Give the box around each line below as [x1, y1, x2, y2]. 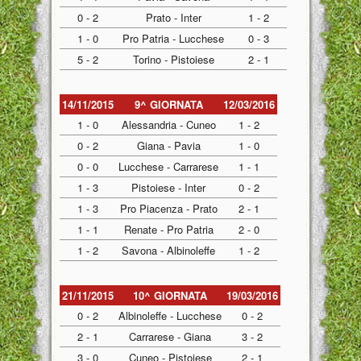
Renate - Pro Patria [123, 222, 214, 237]
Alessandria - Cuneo [121, 117, 216, 132]
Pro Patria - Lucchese [122, 31, 224, 46]
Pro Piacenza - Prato [119, 201, 218, 216]
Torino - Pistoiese [132, 52, 214, 67]
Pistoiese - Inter [131, 180, 205, 195]
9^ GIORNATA [134, 97, 203, 112]
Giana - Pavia [136, 138, 201, 153]
